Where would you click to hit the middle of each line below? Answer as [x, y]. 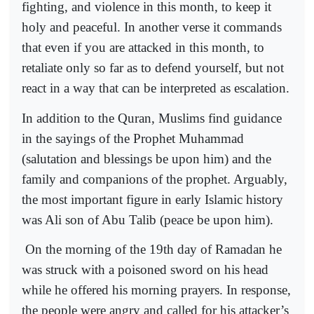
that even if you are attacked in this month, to [143, 48]
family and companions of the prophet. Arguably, [155, 179]
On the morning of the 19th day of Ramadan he [153, 249]
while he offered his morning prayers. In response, [156, 289]
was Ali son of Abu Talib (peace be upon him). [148, 219]
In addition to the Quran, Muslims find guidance [152, 118]
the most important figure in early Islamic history [152, 199]
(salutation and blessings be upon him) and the [146, 158]
